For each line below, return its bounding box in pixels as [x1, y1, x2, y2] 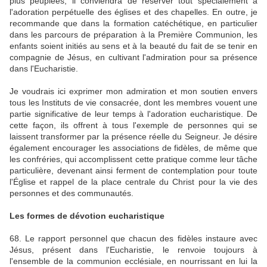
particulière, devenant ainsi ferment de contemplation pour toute [10, 166, 257, 175]
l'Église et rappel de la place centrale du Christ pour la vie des [10, 177, 257, 187]
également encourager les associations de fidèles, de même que [10, 143, 257, 153]
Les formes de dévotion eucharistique [10, 211, 164, 221]
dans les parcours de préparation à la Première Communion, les [10, 30, 257, 39]
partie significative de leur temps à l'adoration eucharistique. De [10, 109, 257, 119]
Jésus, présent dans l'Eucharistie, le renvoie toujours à [10, 245, 257, 254]
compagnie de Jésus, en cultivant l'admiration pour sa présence [10, 52, 257, 62]
